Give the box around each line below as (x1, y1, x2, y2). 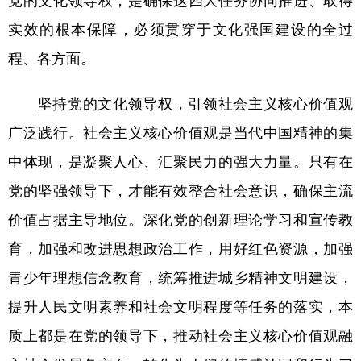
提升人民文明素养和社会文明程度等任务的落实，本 (8, 299, 353, 313)
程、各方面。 (8, 51, 95, 65)
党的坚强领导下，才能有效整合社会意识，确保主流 (8, 183, 353, 197)
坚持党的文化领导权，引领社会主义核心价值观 (8, 96, 353, 110)
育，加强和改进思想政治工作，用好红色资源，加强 (8, 241, 353, 255)
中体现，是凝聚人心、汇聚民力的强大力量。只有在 (8, 154, 353, 168)
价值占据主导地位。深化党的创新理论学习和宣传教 (8, 212, 353, 226)
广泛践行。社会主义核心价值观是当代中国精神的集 (8, 125, 353, 139)
